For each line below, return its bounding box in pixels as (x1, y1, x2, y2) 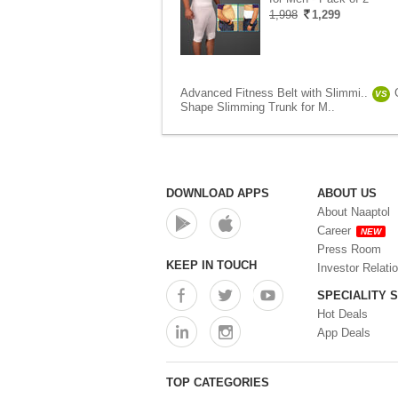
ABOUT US (317, 187, 377, 200)
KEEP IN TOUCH (166, 259, 257, 272)
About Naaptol (317, 205, 390, 219)
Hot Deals (317, 307, 368, 321)
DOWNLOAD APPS (166, 187, 269, 200)
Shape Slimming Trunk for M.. (180, 100, 335, 114)
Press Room (317, 243, 381, 256)
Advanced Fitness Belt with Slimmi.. (180, 86, 368, 99)
